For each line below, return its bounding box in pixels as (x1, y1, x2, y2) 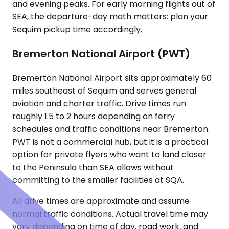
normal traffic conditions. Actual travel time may (12, 208, 208, 220)
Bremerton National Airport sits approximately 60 (12, 72, 212, 84)
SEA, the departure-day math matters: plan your (12, 11, 208, 23)
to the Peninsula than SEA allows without (12, 162, 174, 174)
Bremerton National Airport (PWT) (12, 47, 190, 61)
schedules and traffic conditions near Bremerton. (12, 123, 210, 135)
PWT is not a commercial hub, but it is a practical (12, 136, 208, 148)
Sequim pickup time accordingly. (12, 24, 142, 36)
